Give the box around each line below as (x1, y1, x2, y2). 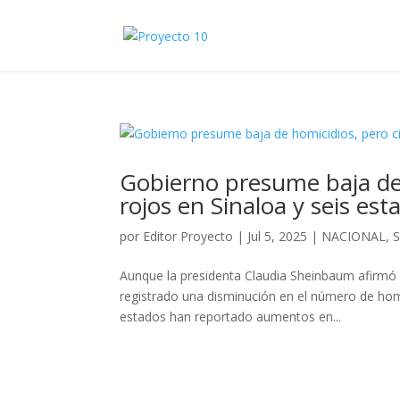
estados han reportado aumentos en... (120, 308, 342, 325)
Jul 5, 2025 (247, 228, 308, 245)
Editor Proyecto (143, 228, 234, 245)
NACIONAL (321, 228, 387, 245)
